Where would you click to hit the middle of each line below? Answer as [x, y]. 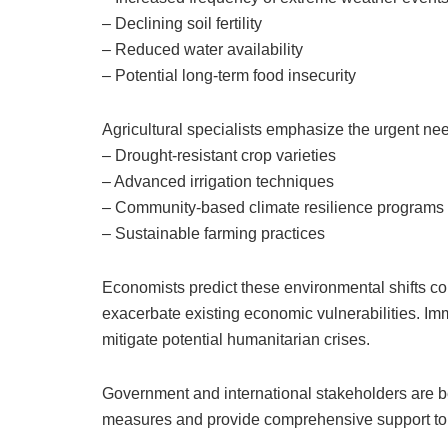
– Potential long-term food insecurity [229, 76]
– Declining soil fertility [182, 24]
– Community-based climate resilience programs [273, 208]
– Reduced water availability [202, 50]
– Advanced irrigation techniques [218, 182]
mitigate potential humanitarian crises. [236, 340]
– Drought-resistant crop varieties [219, 156]
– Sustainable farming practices [213, 234]
